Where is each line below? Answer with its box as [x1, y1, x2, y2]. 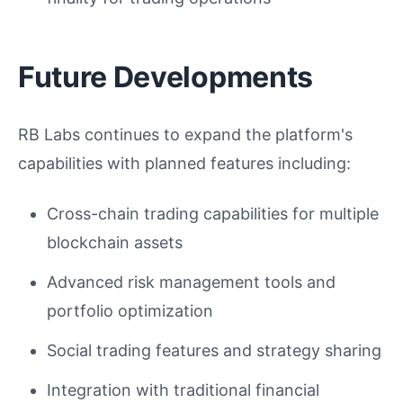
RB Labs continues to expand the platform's [18, 124, 353, 144]
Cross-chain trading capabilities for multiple [47, 203, 379, 223]
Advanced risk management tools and [47, 272, 336, 291]
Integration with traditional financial [47, 380, 319, 399]
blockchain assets [47, 232, 183, 252]
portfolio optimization [47, 300, 213, 320]
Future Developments [18, 58, 313, 94]
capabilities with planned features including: [18, 153, 351, 173]
